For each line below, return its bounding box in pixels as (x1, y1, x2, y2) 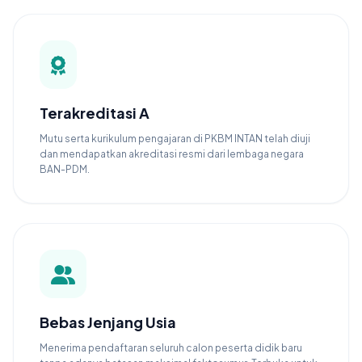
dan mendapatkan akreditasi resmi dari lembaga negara (40, 148, 304, 160)
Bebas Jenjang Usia (40, 313, 176, 331)
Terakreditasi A (40, 103, 149, 122)
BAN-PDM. (40, 163, 90, 175)
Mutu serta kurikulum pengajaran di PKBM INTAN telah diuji (40, 133, 310, 145)
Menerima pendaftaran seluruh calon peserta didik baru (40, 342, 302, 354)
